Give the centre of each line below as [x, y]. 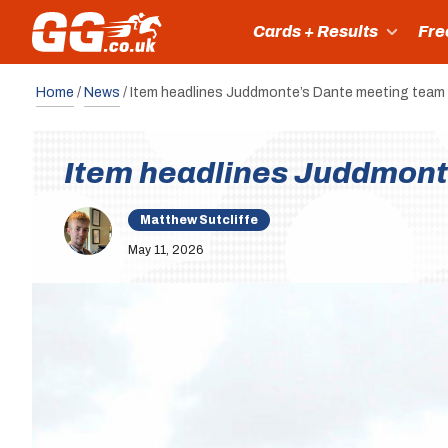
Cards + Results [315, 31]
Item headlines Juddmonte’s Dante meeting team [287, 92]
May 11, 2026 [165, 250]
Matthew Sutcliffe [199, 220]
